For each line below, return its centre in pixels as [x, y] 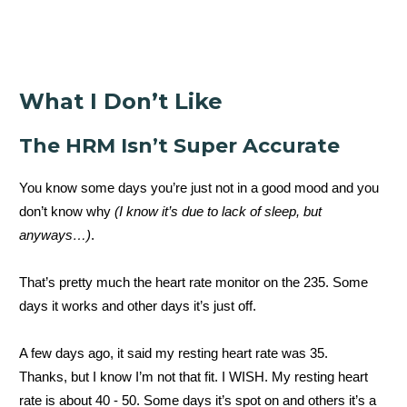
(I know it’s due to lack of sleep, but [216, 211]
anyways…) [55, 234]
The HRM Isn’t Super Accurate [179, 145]
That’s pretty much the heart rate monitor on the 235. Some [194, 282]
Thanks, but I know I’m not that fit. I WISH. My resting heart [194, 376]
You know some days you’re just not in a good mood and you [199, 187]
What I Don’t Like [121, 101]
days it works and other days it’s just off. [138, 305]
